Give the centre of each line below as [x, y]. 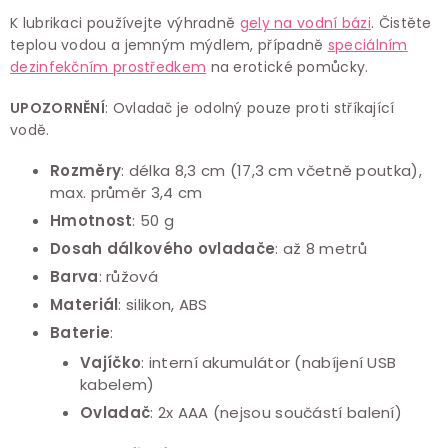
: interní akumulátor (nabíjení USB [269, 362]
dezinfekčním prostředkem [108, 66]
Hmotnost [91, 220]
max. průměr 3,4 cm [126, 192]
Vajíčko [111, 362]
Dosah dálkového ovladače [163, 248]
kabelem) [117, 384]
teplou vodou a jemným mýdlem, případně [169, 44]
